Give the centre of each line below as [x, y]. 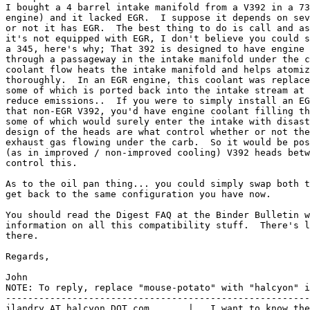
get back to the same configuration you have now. [138, 194]
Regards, [28, 256]
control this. [42, 163]
